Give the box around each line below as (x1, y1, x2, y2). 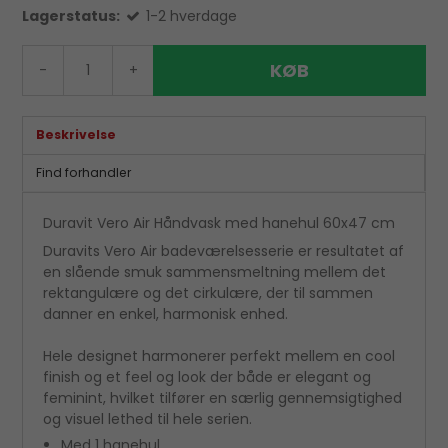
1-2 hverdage (146, 6, 238, 27)
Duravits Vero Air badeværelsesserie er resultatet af (43, 240, 405, 261)
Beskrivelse (35, 126, 116, 144)
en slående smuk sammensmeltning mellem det (43, 261, 387, 282)
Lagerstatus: (22, 6, 121, 27)
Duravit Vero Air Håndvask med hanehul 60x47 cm (43, 212, 396, 233)
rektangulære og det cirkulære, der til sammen (43, 282, 374, 303)
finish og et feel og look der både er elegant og (43, 366, 372, 387)
